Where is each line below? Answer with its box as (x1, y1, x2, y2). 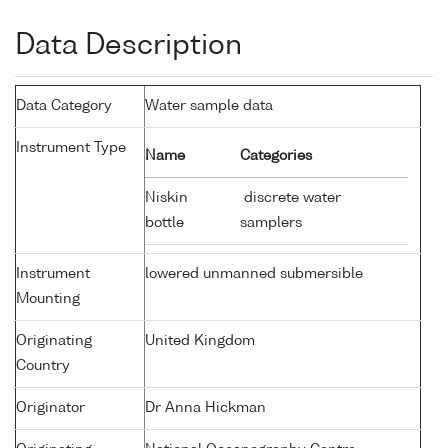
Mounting (16, 292, 80, 307)
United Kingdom (145, 334, 255, 349)
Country (16, 359, 70, 374)
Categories (240, 149, 312, 164)
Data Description (15, 32, 242, 61)
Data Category (16, 99, 112, 114)
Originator (16, 401, 85, 416)
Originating (16, 334, 92, 349)
